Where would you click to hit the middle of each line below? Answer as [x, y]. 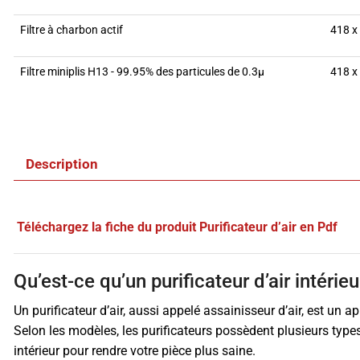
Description [62, 164]
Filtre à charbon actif [72, 29]
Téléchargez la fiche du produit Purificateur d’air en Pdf [177, 227]
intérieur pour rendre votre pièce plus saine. [135, 350]
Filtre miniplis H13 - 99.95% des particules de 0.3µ [142, 71]
